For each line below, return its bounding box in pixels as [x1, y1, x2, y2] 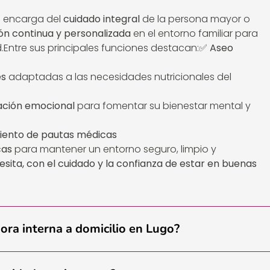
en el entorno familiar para [131, 27, 258, 41]
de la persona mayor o [140, 12, 250, 27]
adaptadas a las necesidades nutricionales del [6, 70, 231, 84]
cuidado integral [63, 12, 140, 27]
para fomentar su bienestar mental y [75, 99, 251, 113]
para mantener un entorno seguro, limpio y [12, 142, 216, 157]
